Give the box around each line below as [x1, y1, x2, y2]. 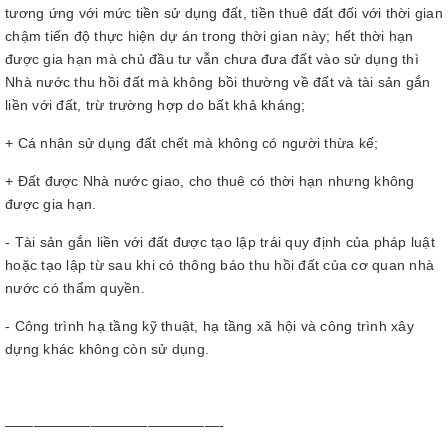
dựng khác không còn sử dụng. [5, 341, 209, 357]
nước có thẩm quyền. [5, 280, 145, 296]
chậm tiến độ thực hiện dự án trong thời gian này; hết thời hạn [5, 28, 414, 44]
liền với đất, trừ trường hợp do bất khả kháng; [5, 97, 306, 113]
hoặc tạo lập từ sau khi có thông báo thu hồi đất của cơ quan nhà [5, 257, 434, 273]
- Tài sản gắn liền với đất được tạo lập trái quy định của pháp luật [5, 234, 435, 250]
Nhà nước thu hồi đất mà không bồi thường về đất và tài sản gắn [5, 74, 431, 90]
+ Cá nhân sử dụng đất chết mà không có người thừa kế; [5, 135, 379, 151]
